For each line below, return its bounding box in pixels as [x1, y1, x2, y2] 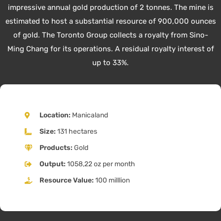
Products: [39, 144, 73, 152]
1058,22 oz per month [65, 160, 135, 169]
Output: [39, 160, 66, 169]
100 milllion [93, 176, 130, 185]
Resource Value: [39, 176, 94, 185]
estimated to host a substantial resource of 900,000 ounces [5, 17, 216, 26]
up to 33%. [92, 58, 129, 68]
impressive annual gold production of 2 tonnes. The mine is [7, 3, 214, 12]
